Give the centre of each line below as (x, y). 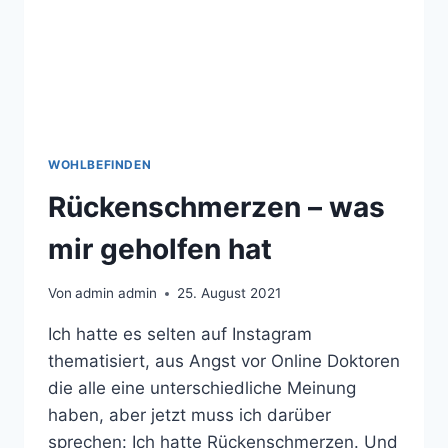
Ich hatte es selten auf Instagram (180, 334)
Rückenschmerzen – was (216, 206)
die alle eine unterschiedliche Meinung (202, 388)
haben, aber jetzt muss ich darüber (189, 415)
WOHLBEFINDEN (100, 164)
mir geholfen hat (160, 248)
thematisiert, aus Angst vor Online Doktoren (224, 361)
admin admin (116, 293)
